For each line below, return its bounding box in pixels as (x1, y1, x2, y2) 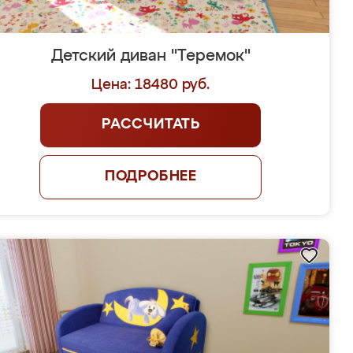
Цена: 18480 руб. (91, 78, 210, 92)
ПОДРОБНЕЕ (104, 169, 198, 184)
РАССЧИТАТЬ (101, 117, 200, 132)
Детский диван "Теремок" (50, 48, 251, 64)
